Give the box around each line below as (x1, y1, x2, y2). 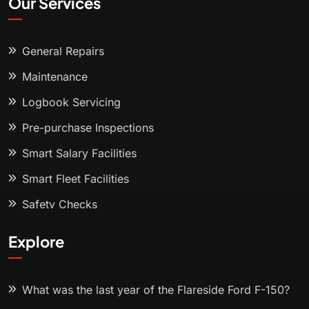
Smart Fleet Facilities (22, 172, 129, 186)
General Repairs (22, 44, 104, 59)
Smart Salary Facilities (22, 146, 137, 161)
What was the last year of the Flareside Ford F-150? (22, 283, 290, 297)
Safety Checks (22, 197, 97, 212)
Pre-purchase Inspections (22, 121, 154, 135)
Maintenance (22, 70, 88, 84)
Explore (8, 232, 64, 252)
